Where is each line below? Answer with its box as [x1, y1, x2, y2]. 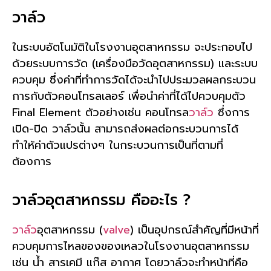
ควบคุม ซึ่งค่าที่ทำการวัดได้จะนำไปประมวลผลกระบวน [12, 71, 256, 88]
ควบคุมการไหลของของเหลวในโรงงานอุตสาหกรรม [12, 237, 249, 255]
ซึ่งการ [214, 103, 250, 121]
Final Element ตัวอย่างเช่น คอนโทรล [12, 103, 189, 121]
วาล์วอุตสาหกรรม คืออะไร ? [12, 188, 191, 212]
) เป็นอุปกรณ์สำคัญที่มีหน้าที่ [130, 221, 259, 238]
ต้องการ [12, 152, 51, 170]
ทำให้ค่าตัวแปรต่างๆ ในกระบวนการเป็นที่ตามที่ [12, 136, 223, 154]
